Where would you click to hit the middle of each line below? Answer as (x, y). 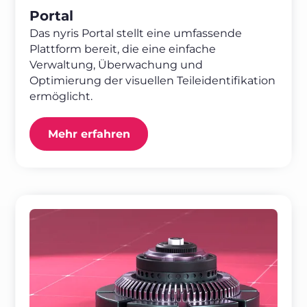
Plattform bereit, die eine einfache (123, 49)
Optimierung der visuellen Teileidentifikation (153, 80)
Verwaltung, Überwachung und (116, 64)
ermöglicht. (61, 96)
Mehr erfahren (89, 134)
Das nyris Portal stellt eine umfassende (136, 33)
